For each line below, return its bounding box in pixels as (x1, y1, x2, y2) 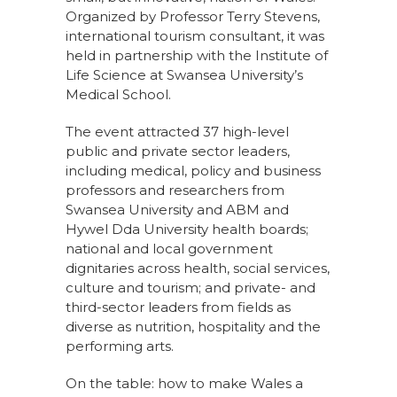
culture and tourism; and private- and (66, 279, 315, 297)
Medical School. (66, 86, 171, 104)
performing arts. (66, 338, 174, 355)
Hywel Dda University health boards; (66, 221, 308, 238)
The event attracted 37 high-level (66, 123, 289, 141)
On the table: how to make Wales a (66, 375, 303, 393)
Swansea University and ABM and (66, 201, 289, 219)
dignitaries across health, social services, (66, 260, 330, 277)
